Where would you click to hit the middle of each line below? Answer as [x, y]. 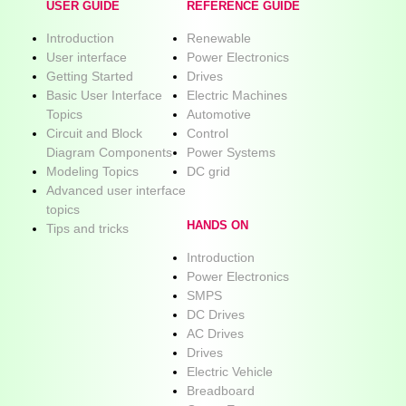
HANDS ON [217, 225]
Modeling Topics [92, 171]
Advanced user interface [116, 190]
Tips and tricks [87, 228]
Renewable [219, 38]
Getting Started [90, 76]
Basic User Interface [104, 95]
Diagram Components [109, 152]
